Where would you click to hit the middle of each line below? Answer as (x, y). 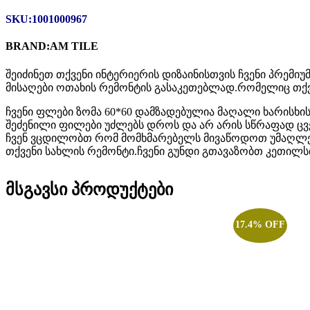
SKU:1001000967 (46, 19)
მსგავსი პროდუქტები (89, 189)
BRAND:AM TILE (52, 46)
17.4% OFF (260, 225)
